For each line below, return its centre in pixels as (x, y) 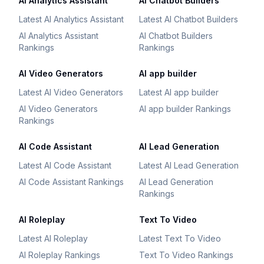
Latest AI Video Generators (71, 92)
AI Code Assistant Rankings (71, 182)
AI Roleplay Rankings (60, 255)
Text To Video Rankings (186, 255)
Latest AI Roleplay (53, 238)
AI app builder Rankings (185, 109)
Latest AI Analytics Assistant (71, 19)
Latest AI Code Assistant (65, 165)
